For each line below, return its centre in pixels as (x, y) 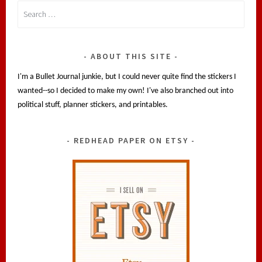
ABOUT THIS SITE (131, 56)
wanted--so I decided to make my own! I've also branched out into (126, 91)
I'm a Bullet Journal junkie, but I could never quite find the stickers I (127, 77)
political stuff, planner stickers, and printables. (93, 105)
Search (28, 7)
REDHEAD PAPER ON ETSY (131, 140)
